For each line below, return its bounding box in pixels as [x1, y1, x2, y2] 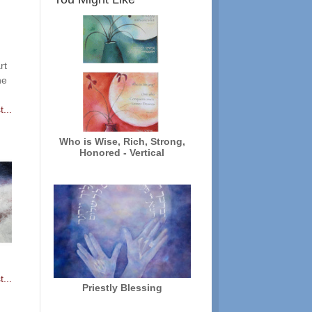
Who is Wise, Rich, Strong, [58, 136, 185, 148]
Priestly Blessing [81, 282, 162, 294]
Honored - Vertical [79, 147, 165, 159]
